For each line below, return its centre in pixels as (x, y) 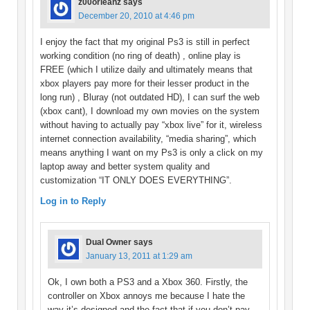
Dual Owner (109, 243)
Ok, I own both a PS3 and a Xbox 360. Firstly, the (148, 282)
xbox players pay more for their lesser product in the (145, 84)
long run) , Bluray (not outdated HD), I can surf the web (150, 98)
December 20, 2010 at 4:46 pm (136, 16)
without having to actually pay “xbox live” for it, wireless (151, 125)
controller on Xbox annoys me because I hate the (146, 296)
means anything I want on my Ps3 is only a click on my (152, 153)
